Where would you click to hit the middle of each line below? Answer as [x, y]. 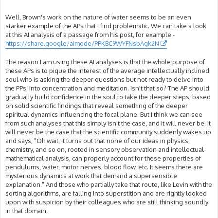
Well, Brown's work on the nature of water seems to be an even [98, 17]
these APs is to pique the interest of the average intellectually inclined [107, 71]
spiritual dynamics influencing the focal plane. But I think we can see [104, 115]
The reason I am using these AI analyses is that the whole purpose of [105, 62]
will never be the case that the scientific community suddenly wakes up [108, 132]
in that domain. [27, 211]
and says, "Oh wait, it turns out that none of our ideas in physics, [98, 141]
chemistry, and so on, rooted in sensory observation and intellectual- [106, 150]
